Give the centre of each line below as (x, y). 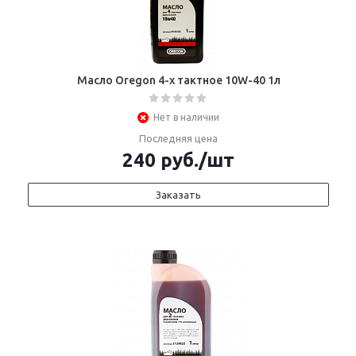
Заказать (178, 195)
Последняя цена (178, 138)
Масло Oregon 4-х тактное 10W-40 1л (178, 80)
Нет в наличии (186, 117)
